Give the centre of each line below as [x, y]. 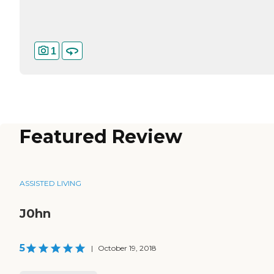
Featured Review [101, 137]
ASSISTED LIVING [50, 183]
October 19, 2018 [127, 248]
